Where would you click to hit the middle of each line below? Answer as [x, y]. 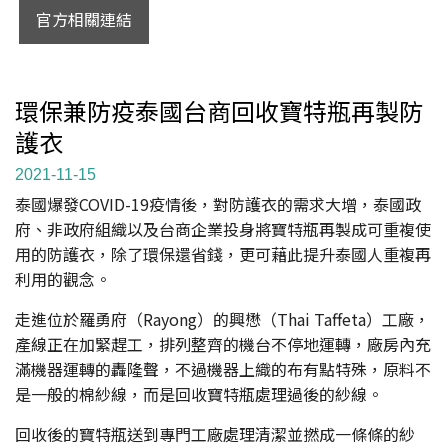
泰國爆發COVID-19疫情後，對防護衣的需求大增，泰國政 [218, 203]
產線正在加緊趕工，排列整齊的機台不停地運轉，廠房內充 [223, 343]
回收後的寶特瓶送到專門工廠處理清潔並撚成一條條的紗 [215, 433]
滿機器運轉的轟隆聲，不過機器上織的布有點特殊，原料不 [223, 368]
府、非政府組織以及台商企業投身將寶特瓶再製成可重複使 [223, 228]
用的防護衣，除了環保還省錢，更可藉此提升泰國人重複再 [223, 253]
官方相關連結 [83, 18]
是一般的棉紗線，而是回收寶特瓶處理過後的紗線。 [199, 393]
